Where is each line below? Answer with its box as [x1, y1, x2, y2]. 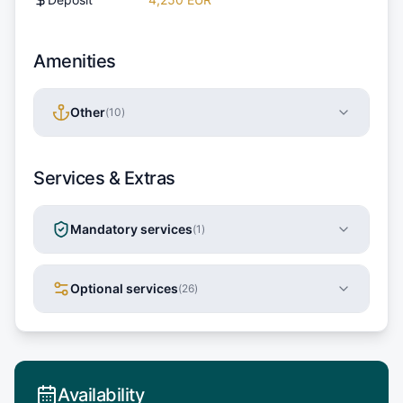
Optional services [70, 280, 178, 296]
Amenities [33, 49, 116, 72]
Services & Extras [33, 166, 175, 189]
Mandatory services [70, 220, 193, 237]
